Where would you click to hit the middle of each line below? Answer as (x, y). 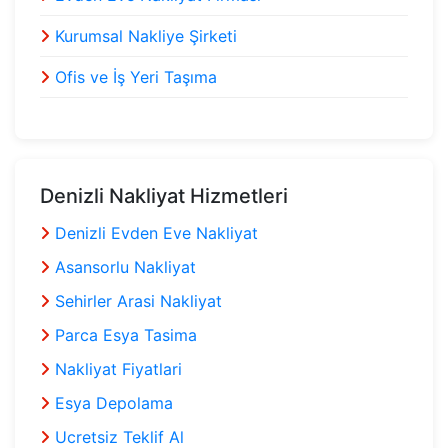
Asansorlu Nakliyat (123, 266)
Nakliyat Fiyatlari (116, 368)
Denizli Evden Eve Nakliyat (154, 232)
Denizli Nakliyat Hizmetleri (164, 195)
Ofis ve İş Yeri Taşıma (133, 76)
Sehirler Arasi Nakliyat (136, 300)
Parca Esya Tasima (123, 334)
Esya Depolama (111, 402)
